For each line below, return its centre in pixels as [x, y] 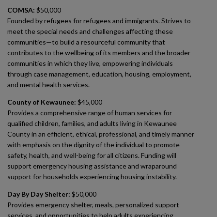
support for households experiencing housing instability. [92, 177]
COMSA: [21, 10]
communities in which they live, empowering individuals [90, 63]
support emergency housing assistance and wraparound [92, 166]
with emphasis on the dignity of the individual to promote [93, 145]
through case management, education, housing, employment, [99, 74]
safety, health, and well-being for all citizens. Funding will [92, 155]
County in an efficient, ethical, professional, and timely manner [101, 134]
